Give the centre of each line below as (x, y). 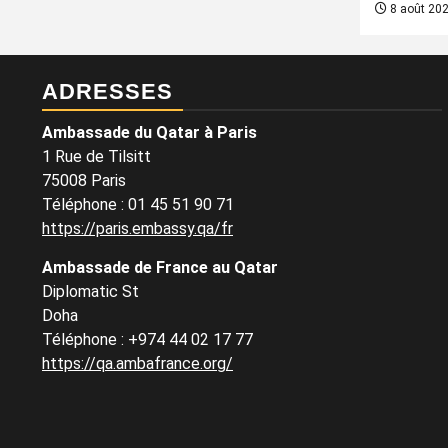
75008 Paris (84, 180)
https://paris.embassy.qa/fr (137, 228)
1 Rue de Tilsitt (96, 156)
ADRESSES (107, 91)
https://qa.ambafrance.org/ (137, 363)
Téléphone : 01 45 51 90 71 (138, 204)
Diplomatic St (90, 291)
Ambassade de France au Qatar (160, 267)
